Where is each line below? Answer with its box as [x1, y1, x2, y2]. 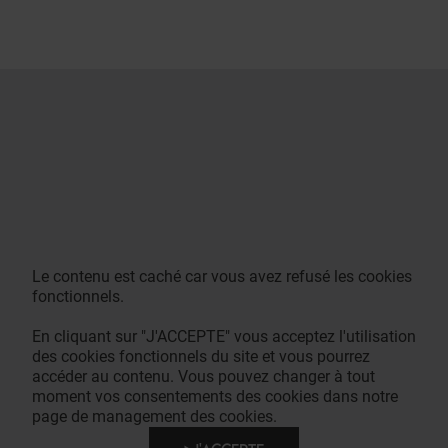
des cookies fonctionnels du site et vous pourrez [32, 346, 370, 366]
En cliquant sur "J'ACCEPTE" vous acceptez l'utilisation [32, 326, 416, 346]
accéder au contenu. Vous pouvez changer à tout [32, 366, 375, 386]
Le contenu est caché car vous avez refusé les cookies [32, 266, 412, 286]
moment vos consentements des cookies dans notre [32, 386, 398, 406]
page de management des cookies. [32, 406, 277, 426]
